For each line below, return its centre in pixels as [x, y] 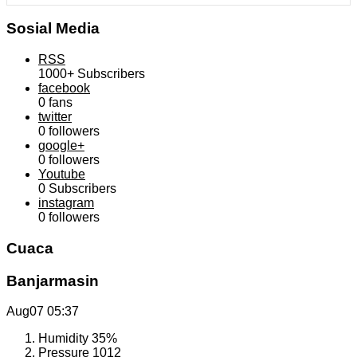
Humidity [65, 339]
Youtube [62, 175]
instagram [66, 203]
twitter [55, 117]
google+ [61, 146]
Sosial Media [53, 29]
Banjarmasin [53, 280]
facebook [64, 88]
